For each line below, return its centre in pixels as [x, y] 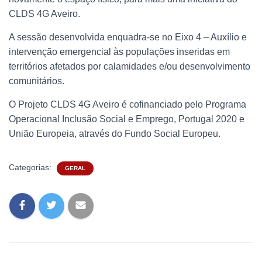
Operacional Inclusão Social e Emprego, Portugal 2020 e [127, 119]
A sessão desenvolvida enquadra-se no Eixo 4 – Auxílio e [128, 37]
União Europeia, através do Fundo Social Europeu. [115, 134]
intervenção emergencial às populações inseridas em [119, 52]
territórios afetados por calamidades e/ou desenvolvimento [130, 66]
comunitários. [37, 81]
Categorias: [31, 167]
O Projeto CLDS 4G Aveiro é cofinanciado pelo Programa [127, 104]
